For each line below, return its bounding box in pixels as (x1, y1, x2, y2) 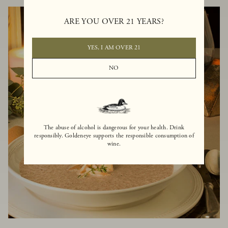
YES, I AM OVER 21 (87, 43, 141, 51)
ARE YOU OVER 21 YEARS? (64, 16, 164, 27)
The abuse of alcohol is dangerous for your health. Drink (43, 123, 185, 131)
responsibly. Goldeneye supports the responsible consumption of (34, 131, 194, 139)
